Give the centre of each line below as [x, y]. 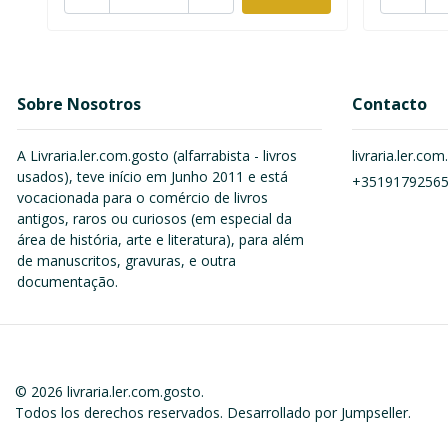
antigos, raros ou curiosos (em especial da [154, 219]
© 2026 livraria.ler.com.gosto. [109, 391]
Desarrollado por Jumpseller [317, 412]
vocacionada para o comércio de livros [142, 198]
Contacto [389, 104]
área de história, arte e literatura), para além [160, 240]
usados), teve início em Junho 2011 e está [152, 177]
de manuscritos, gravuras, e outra [126, 261]
